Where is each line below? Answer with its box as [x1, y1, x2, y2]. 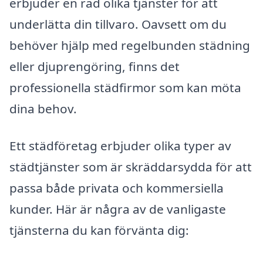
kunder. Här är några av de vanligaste [9, 201, 226, 218]
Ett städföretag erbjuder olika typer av [9, 137, 231, 154]
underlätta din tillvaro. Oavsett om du [9, 15, 227, 32]
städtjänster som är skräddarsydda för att [9, 159, 252, 176]
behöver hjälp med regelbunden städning [9, 36, 250, 53]
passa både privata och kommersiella [9, 180, 224, 197]
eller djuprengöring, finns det [9, 58, 180, 75]
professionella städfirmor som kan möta [9, 79, 241, 96]
